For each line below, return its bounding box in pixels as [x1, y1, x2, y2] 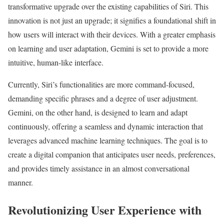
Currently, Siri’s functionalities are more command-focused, [8, 79, 194, 90]
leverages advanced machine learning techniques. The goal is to [8, 135, 207, 146]
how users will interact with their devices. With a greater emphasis [8, 29, 215, 40]
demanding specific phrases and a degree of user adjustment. [8, 93, 198, 104]
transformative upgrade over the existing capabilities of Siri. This [8, 1, 208, 12]
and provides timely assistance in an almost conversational [8, 163, 189, 174]
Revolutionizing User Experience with [8, 201, 201, 219]
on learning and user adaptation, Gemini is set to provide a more [8, 43, 208, 54]
